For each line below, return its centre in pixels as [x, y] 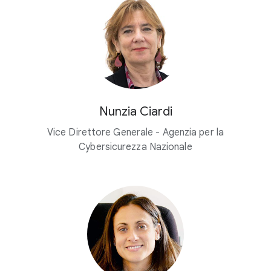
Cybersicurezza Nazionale [135, 147]
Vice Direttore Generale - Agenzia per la [135, 132]
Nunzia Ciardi [135, 111]
